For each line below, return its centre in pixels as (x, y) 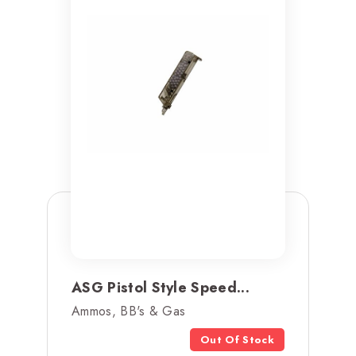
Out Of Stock (237, 339)
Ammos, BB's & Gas (129, 311)
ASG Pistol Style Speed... (161, 287)
